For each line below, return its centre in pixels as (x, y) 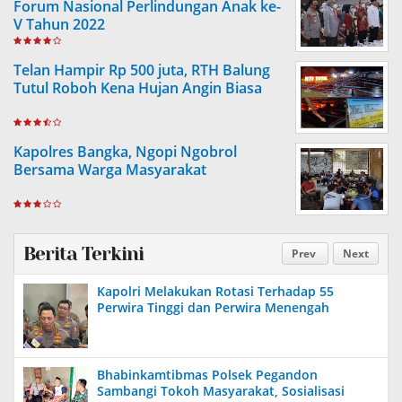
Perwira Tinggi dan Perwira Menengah (213, 307)
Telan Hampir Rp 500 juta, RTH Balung (142, 70)
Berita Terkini (83, 254)
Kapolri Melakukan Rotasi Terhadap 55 (215, 291)
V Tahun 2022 (59, 24)
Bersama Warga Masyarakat (110, 170)
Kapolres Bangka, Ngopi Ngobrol (125, 152)
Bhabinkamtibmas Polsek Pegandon (207, 375)
